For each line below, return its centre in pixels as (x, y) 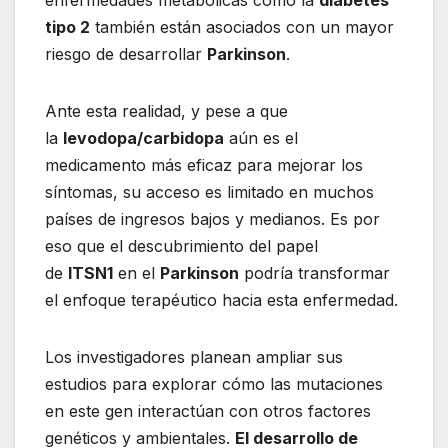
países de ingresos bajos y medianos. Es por (212, 218)
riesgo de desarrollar (126, 53)
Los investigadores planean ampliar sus (194, 356)
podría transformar (314, 272)
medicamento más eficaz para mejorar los (204, 164)
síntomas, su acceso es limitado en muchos (209, 191)
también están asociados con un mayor (242, 26)
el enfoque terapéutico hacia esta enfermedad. (221, 299)
